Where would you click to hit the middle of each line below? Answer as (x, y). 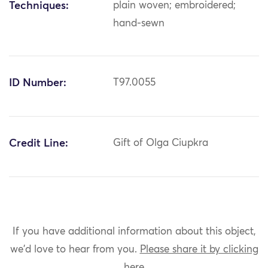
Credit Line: (39, 144)
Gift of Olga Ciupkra (161, 144)
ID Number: (38, 83)
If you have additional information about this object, (134, 232)
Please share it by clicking (199, 249)
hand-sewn (139, 24)
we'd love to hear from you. (75, 249)
